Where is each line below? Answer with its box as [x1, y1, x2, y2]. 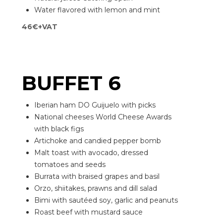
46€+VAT [22, 22, 57, 31]
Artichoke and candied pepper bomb [34, 136, 161, 145]
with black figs [34, 124, 84, 133]
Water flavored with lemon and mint [34, 5, 160, 14]
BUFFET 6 [22, 71, 121, 95]
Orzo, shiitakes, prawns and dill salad [34, 184, 157, 193]
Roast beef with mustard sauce [34, 208, 143, 217]
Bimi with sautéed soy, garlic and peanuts [34, 196, 178, 205]
